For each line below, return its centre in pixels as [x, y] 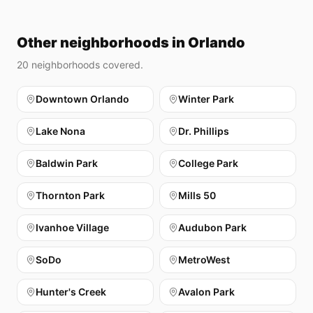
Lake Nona [60, 131]
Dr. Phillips [204, 131]
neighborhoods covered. [86, 65]
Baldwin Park [67, 163]
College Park [208, 163]
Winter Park [206, 99]
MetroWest [204, 260]
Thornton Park [70, 195]
